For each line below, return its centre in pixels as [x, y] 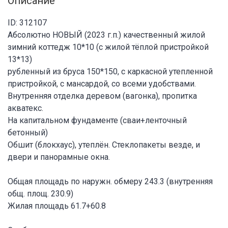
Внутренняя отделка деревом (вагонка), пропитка [102, 96]
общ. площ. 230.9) [40, 193]
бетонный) [28, 132]
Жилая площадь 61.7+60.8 [57, 206]
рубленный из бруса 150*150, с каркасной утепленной [110, 71]
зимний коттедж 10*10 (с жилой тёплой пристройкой [108, 47]
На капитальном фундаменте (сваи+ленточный [97, 120]
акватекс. [25, 108]
